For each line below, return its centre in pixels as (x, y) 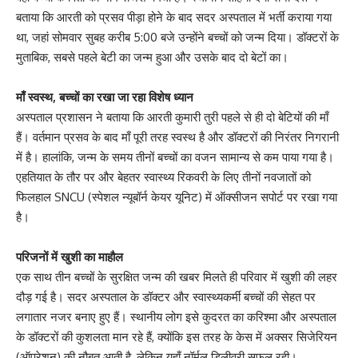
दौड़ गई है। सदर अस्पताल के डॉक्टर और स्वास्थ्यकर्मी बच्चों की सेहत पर (166, 296)
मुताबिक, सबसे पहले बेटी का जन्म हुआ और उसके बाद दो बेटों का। (152, 57)
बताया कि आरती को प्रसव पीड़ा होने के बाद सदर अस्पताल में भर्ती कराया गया (174, 17)
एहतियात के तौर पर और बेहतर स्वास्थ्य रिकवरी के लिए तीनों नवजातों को (163, 177)
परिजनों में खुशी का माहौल (70, 257)
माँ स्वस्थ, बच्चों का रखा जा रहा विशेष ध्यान (105, 97)
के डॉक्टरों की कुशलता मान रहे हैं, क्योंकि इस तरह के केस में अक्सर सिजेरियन (177, 336)
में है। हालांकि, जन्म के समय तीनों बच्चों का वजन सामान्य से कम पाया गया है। (175, 157)
